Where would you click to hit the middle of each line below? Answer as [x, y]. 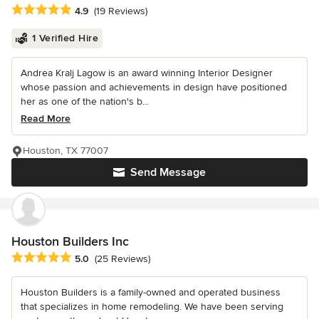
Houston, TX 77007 [66, 150]
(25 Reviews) [122, 259]
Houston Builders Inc [70, 241]
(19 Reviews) [121, 11]
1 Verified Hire [65, 38]
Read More [46, 118]
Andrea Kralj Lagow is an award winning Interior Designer [147, 73]
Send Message [168, 172]
